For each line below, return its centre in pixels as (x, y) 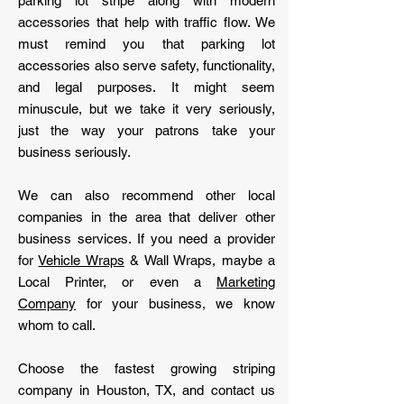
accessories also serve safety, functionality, (147, 65)
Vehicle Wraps (81, 260)
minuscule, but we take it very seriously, (147, 109)
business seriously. (74, 152)
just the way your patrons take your (147, 130)
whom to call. (57, 325)
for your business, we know (175, 303)
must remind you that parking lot (147, 44)
